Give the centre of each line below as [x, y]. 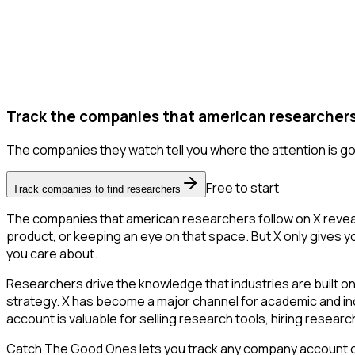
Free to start [242, 188]
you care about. [52, 254]
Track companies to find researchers [97, 189]
